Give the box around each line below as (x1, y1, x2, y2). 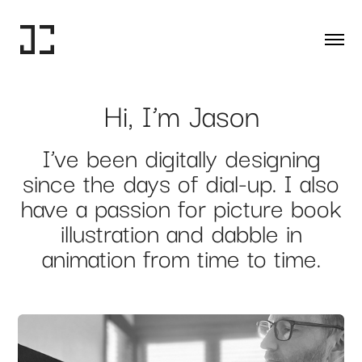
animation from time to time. (41, 243, 321, 273)
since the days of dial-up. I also (23, 168, 339, 198)
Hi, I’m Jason (103, 97, 259, 134)
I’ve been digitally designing (41, 143, 321, 173)
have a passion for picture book (20, 193, 342, 223)
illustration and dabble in (60, 218, 302, 248)
